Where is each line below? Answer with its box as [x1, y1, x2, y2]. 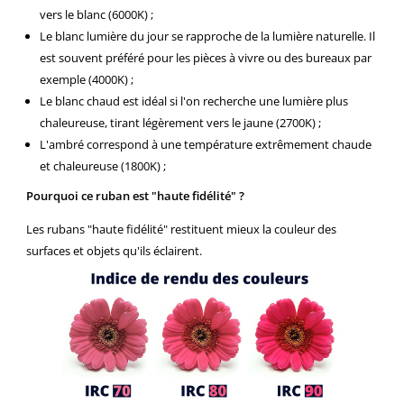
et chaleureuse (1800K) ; [40, 158, 166, 175]
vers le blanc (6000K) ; [40, 6, 161, 23]
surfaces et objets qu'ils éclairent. [26, 243, 202, 260]
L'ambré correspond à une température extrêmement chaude [40, 136, 372, 153]
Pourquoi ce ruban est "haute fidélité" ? [26, 188, 244, 205]
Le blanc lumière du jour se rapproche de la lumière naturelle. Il [40, 28, 375, 45]
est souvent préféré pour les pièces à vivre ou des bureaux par [40, 50, 372, 67]
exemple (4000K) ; [40, 71, 133, 88]
